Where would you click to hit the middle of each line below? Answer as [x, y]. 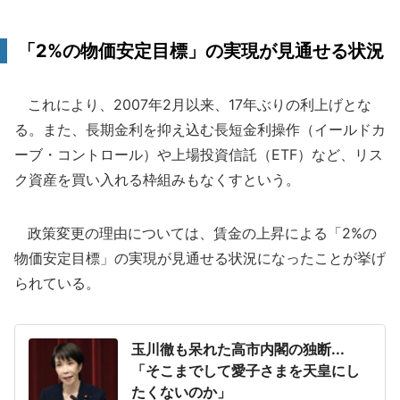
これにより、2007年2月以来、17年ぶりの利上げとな [193, 104]
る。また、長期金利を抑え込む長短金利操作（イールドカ [200, 129]
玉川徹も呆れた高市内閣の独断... [238, 349]
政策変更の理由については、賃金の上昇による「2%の [196, 233]
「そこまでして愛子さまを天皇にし [246, 371]
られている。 [57, 283]
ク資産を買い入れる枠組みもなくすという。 [157, 179]
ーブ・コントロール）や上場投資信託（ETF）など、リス [199, 154]
